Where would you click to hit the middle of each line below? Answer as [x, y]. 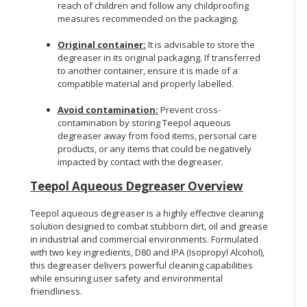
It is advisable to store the [200, 44]
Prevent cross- [191, 109]
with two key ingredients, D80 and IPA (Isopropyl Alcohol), [147, 252]
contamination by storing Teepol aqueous [144, 122]
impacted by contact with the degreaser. [140, 161]
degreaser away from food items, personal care [157, 135]
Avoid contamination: [108, 109]
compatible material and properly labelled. [146, 83]
